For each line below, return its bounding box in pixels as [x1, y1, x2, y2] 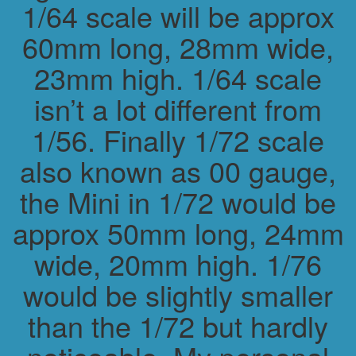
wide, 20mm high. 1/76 [34, 242, 322, 284]
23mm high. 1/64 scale [34, 56, 322, 98]
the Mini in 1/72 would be [20, 180, 336, 222]
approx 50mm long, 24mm [12, 211, 344, 253]
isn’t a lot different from [34, 87, 322, 129]
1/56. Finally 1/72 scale [32, 118, 324, 160]
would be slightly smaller [23, 273, 333, 315]
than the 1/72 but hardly [28, 304, 328, 346]
